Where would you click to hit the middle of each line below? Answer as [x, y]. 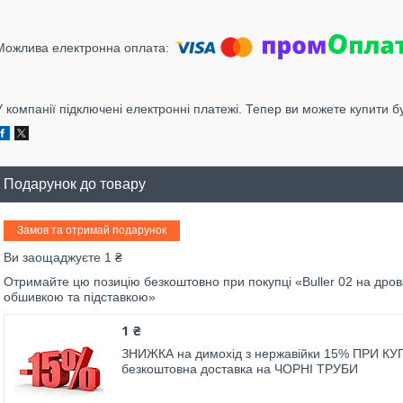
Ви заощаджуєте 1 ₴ [63, 257]
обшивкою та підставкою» [80, 297]
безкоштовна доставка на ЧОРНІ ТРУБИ [240, 369]
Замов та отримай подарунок [92, 230]
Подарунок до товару [75, 184]
